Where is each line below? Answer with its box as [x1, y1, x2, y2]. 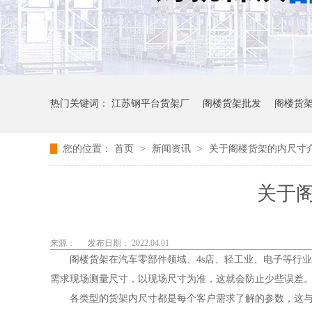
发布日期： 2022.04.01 [88, 238, 169, 248]
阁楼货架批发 [203, 98, 261, 109]
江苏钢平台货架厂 [111, 98, 189, 109]
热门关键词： [50, 98, 111, 109]
